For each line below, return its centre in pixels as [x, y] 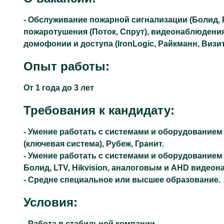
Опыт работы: [66, 66]
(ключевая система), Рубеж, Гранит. [94, 144]
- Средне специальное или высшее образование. [122, 180]
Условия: [50, 202]
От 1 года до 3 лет [59, 88]
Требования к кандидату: [99, 110]
